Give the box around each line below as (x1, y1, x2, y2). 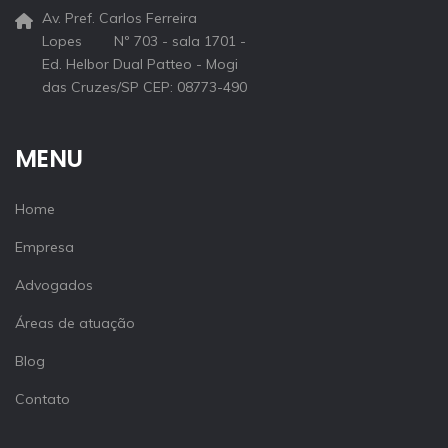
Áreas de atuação (15, 313, 135, 332)
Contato (15, 389, 70, 408)
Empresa (15, 237, 74, 256)
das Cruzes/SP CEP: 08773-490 (42, 77, 247, 96)
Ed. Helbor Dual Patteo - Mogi (42, 54, 238, 73)
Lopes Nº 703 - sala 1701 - (42, 31, 246, 50)
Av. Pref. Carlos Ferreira (42, 8, 197, 27)
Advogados (15, 275, 93, 294)
